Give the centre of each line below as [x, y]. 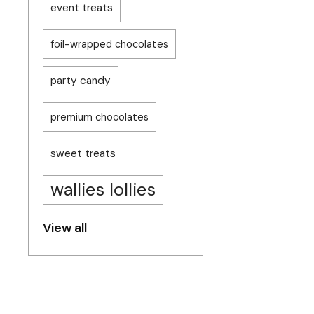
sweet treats [83, 153]
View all [65, 228]
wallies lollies [103, 190]
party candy [81, 81]
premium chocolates [100, 117]
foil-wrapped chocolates [109, 44]
